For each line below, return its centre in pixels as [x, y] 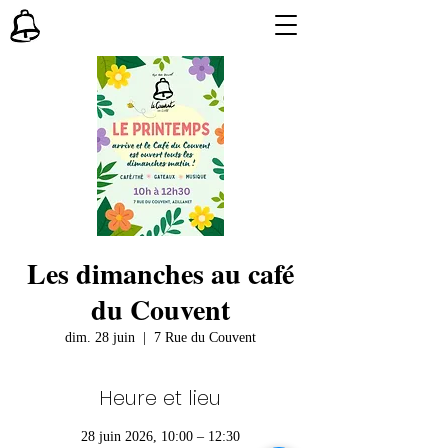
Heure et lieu [160, 398]
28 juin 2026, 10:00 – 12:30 [160, 436]
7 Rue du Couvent [204, 337]
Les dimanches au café [160, 273]
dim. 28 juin [99, 337]
